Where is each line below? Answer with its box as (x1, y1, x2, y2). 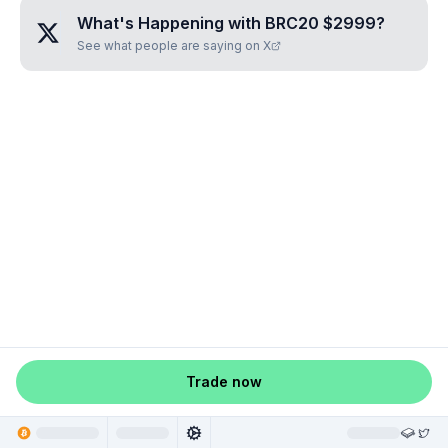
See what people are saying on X (77, 38, 271, 53)
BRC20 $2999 (265, 13, 376, 33)
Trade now (186, 373, 262, 390)
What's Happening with (77, 13, 265, 33)
